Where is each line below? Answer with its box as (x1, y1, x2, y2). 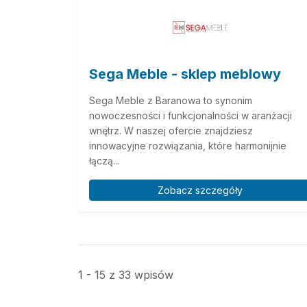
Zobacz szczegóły (158, 184, 243, 196)
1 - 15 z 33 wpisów (78, 267, 173, 282)
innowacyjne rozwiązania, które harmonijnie (89, 139, 286, 151)
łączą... (89, 154, 119, 167)
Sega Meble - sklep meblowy (89, 65, 281, 82)
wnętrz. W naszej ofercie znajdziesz (89, 124, 253, 136)
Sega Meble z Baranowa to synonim (89, 94, 252, 106)
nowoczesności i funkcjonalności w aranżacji (89, 109, 292, 121)
